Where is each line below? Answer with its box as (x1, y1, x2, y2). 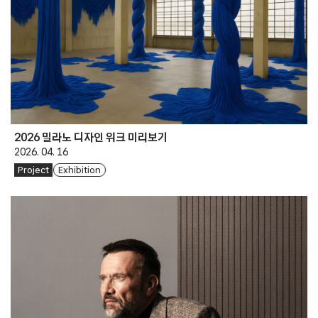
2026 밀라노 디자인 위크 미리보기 (13, 131, 168, 143)
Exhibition (57, 165, 101, 175)
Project (17, 165, 49, 175)
